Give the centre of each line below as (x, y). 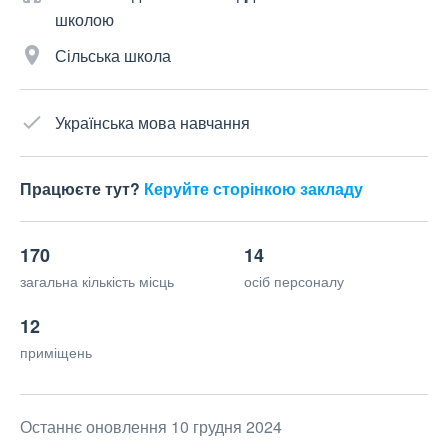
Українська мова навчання (152, 123)
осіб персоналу (294, 281)
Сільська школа (113, 56)
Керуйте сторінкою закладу (253, 189)
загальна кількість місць (97, 281)
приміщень (56, 352)
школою (84, 20)
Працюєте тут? (82, 189)
